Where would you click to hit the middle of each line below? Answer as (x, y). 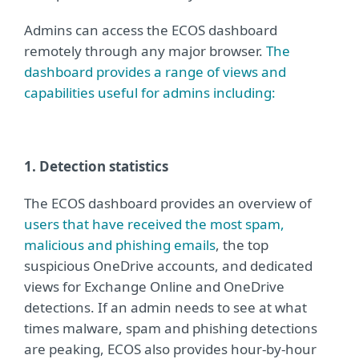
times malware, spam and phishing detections (171, 329)
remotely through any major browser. (145, 51)
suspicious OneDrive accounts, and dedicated (168, 266)
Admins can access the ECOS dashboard (151, 30)
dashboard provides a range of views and (155, 72)
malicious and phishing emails (120, 245)
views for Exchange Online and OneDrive (154, 287)
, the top (242, 245)
